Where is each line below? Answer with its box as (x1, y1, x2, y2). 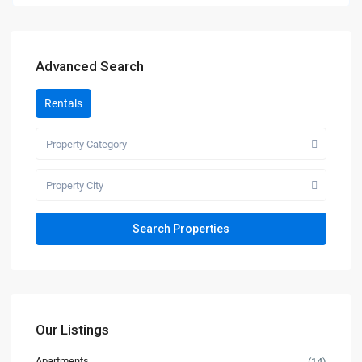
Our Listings (36, 322, 110, 339)
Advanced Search (36, 58, 145, 75)
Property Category (46, 138, 128, 151)
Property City (46, 179, 104, 192)
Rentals (44, 97, 83, 111)
